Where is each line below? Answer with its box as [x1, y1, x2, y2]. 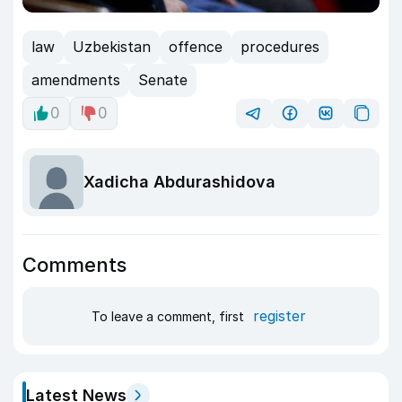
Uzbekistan [73, 38, 151, 57]
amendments [31, 71, 120, 90]
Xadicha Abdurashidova [83, 172, 275, 192]
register [252, 307, 306, 326]
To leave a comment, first [91, 309, 248, 325]
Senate [138, 71, 188, 90]
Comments [22, 252, 127, 276]
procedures [240, 38, 319, 57]
